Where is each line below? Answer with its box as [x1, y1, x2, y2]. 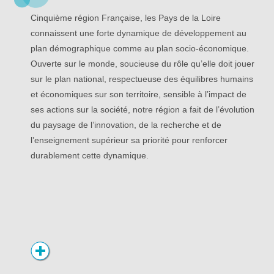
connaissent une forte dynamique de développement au [31, 28, 246, 38]
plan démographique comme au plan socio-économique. [31, 43, 249, 53]
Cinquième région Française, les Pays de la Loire [31, 13, 221, 23]
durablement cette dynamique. [31, 150, 149, 160]
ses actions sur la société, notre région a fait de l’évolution [31, 105, 254, 114]
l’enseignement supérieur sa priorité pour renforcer [31, 135, 228, 145]
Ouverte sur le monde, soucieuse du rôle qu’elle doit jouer [31, 59, 254, 68]
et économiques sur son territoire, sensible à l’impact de [31, 89, 246, 99]
